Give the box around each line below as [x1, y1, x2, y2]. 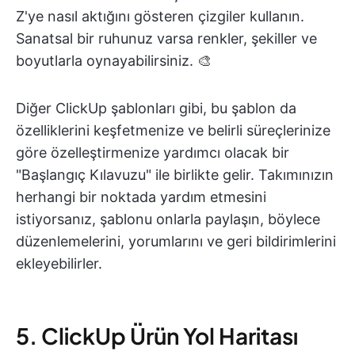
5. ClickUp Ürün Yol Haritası [16, 321, 298, 349]
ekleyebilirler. [16, 254, 102, 272]
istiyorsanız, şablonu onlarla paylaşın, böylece [16, 210, 320, 227]
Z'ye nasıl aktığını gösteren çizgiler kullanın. [16, 7, 304, 25]
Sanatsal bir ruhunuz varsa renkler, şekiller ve [16, 29, 317, 47]
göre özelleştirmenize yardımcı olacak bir [16, 143, 289, 161]
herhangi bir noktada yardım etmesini [16, 188, 266, 205]
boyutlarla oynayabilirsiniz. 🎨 [16, 52, 212, 69]
